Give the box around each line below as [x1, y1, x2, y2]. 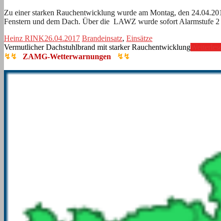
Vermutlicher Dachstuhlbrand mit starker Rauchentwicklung [4, 42, 190, 51]
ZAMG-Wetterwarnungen [19, 52, 115, 61]
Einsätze [126, 34, 152, 42]
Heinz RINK [4, 34, 44, 42]
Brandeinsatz [82, 34, 122, 42]
